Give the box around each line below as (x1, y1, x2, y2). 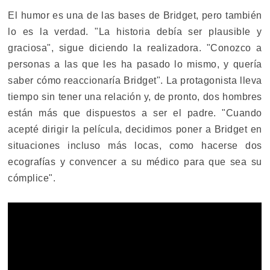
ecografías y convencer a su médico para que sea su (8, 156, 262, 167)
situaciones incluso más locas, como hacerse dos (8, 140, 262, 151)
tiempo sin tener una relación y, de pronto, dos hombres (8, 91, 262, 102)
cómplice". (8, 172, 56, 183)
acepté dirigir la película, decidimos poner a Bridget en (8, 124, 262, 134)
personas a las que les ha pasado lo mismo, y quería (8, 58, 262, 69)
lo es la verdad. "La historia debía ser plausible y (8, 26, 262, 37)
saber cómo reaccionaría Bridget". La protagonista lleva (8, 75, 262, 86)
